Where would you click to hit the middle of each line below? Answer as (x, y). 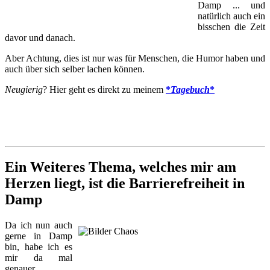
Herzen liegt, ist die (67, 183)
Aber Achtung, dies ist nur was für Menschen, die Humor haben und (135, 58)
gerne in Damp (39, 236)
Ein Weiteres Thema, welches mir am (121, 167)
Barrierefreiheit (181, 183)
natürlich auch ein (231, 16)
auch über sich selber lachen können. (76, 69)
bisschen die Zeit (231, 27)
